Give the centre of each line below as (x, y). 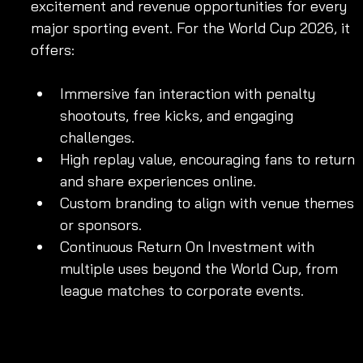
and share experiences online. (158, 181)
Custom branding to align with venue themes (209, 203)
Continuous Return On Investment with (189, 247)
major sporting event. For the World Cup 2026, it (192, 28)
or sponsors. (101, 225)
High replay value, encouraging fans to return (209, 160)
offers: (53, 50)
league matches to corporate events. (182, 291)
